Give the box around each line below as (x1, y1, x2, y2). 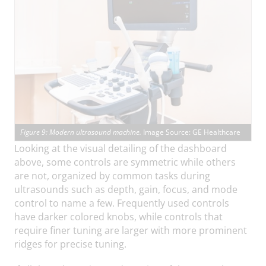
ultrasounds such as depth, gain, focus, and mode (14, 182, 237, 196)
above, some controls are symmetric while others (14, 154, 236, 169)
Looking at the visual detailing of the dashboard (14, 141, 227, 155)
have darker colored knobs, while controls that (14, 209, 223, 223)
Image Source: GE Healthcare (143, 126, 241, 137)
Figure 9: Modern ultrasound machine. (20, 126, 144, 137)
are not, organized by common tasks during (14, 168, 210, 182)
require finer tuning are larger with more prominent (14, 223, 247, 237)
